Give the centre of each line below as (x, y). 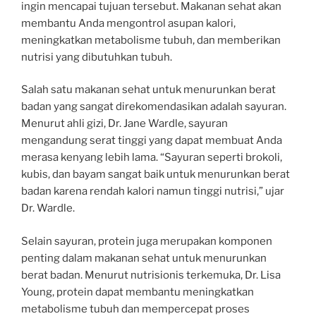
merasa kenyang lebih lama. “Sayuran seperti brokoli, (152, 157)
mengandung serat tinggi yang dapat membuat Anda (152, 140)
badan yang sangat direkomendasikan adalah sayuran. (154, 107)
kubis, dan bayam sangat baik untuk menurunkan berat (156, 174)
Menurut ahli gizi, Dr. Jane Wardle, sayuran (124, 123)
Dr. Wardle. (48, 208)
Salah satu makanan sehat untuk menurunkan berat (148, 90)
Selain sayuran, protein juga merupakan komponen (147, 241)
